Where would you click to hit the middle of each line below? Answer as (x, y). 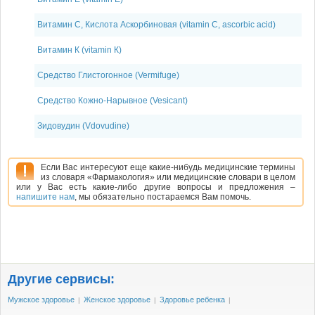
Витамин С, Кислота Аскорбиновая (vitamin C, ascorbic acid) (156, 25)
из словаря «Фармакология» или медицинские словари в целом (168, 177)
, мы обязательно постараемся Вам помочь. (163, 197)
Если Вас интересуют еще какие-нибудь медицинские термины (168, 167)
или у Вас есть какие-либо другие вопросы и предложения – (156, 187)
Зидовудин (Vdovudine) (83, 126)
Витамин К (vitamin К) (79, 50)
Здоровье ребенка (192, 300)
